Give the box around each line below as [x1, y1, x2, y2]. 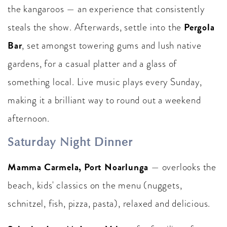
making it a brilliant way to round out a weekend [8, 93, 201, 107]
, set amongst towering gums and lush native [22, 39, 202, 53]
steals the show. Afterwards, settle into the [8, 20, 184, 34]
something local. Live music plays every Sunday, [8, 75, 202, 89]
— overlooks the [148, 160, 217, 174]
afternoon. [8, 111, 50, 126]
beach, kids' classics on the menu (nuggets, [8, 178, 182, 193]
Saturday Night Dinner [8, 135, 133, 149]
